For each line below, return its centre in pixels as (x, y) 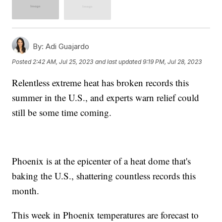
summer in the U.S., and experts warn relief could (106, 97)
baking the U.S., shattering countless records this (104, 175)
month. (26, 190)
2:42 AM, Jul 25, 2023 (63, 62)
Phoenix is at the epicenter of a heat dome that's (102, 161)
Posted (23, 62)
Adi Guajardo (67, 46)
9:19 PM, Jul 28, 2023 (172, 62)
